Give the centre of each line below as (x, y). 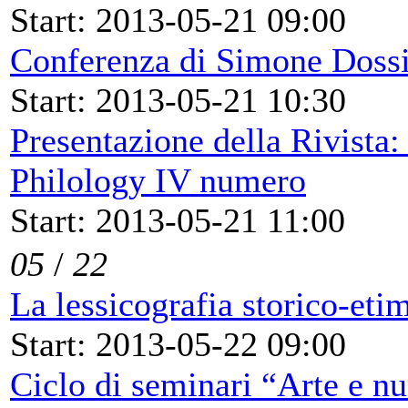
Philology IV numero (158, 180)
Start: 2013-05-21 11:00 (178, 220)
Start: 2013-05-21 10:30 (178, 100)
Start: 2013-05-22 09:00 (178, 344)
